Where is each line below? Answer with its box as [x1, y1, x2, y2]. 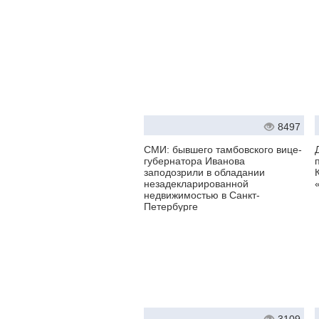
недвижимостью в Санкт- [144, 189, 260, 202]
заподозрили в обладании [144, 167, 265, 179]
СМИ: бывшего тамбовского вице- [144, 144, 302, 156]
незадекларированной [144, 178, 249, 190]
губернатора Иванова [144, 155, 245, 167]
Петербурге [144, 201, 198, 213]
